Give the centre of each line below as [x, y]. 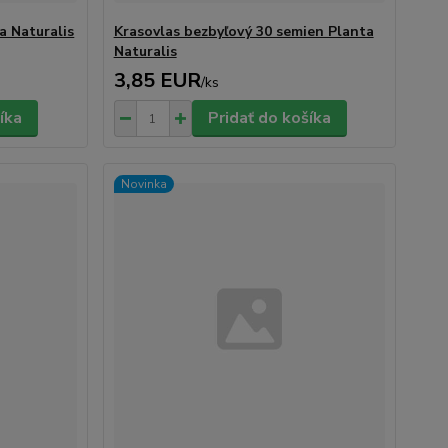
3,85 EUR [157, 80]
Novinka [143, 184]
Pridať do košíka [269, 118]
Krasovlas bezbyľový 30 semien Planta [243, 31]
